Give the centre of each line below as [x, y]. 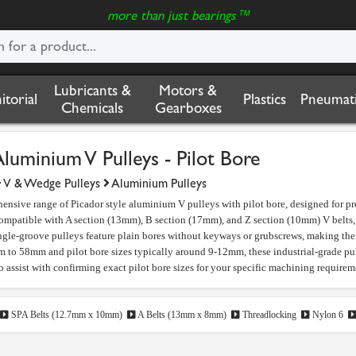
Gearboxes [188, 108]
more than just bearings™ [178, 15]
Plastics [265, 99]
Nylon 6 [327, 315]
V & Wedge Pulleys [52, 183]
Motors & [188, 91]
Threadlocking [268, 315]
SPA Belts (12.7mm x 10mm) [66, 315]
